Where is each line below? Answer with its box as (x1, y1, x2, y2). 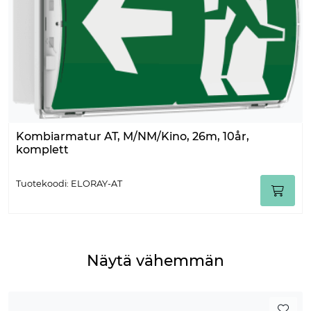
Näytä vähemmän (87, 251, 224, 270)
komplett (16, 143, 69, 157)
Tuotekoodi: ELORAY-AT (16, 178, 122, 189)
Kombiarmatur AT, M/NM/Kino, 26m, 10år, (16, 130, 249, 144)
